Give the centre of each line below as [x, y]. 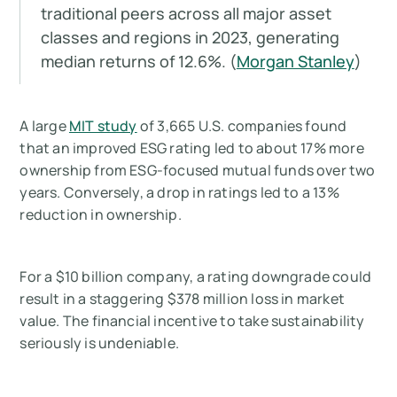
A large [44, 126]
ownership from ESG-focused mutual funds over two [198, 171]
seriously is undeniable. [100, 343]
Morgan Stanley [295, 61]
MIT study [103, 126]
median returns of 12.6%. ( [138, 61]
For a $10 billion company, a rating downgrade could [196, 277]
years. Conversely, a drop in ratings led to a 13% [179, 193]
